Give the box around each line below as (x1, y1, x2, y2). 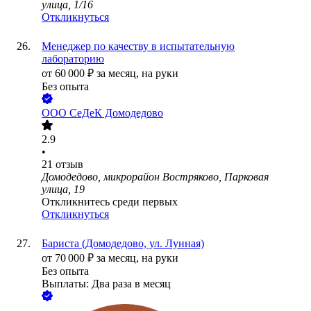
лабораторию (42, 53, 104, 65)
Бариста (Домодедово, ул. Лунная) (42, 237, 204, 250)
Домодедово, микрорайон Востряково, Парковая (42, 171, 269, 183)
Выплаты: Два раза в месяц (42, 278, 171, 290)
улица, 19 (42, 183, 85, 196)
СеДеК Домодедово (69, 107, 163, 119)
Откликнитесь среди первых (42, 196, 178, 208)
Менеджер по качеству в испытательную (42, 40, 235, 53)
